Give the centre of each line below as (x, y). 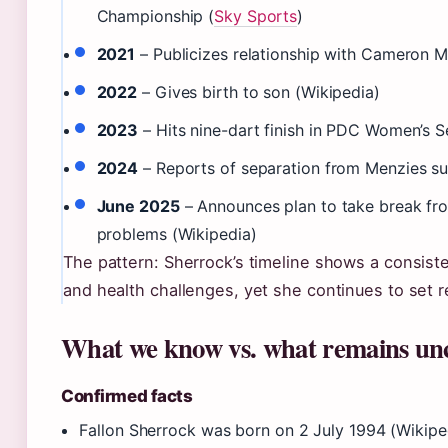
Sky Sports (256, 16)
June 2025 (138, 206)
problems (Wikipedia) (176, 234)
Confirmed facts (127, 396)
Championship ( (155, 16)
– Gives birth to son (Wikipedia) (258, 92)
